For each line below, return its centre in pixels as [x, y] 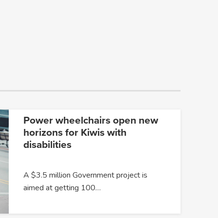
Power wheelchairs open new [91, 120]
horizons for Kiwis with [75, 132]
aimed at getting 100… [62, 188]
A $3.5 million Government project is [85, 175]
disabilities [47, 145]
